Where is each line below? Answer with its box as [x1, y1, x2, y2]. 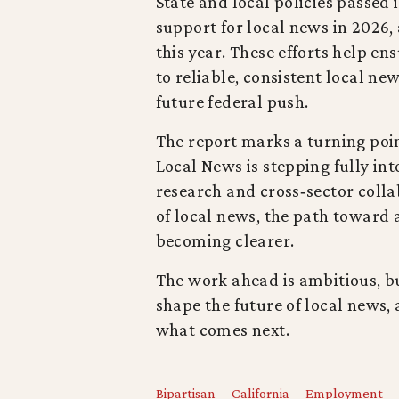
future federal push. [155, 92, 309, 111]
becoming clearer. [155, 231, 295, 250]
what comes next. [155, 320, 289, 339]
